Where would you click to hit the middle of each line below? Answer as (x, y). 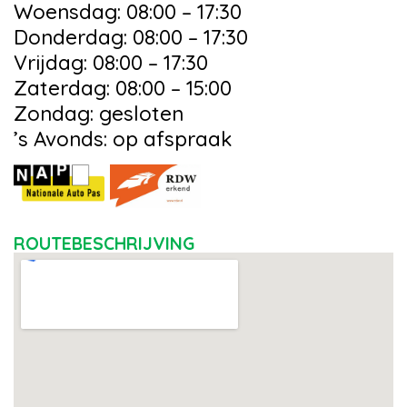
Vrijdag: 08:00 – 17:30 (111, 62)
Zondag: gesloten (99, 113)
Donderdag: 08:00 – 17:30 (131, 37)
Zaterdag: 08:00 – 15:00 (123, 88)
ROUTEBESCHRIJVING (104, 243)
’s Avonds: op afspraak (123, 139)
